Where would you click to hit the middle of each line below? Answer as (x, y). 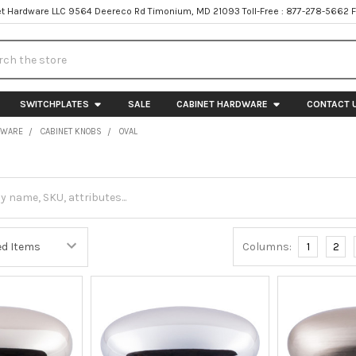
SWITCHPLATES (54, 104)
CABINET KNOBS (72, 131)
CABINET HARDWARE (222, 104)
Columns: (267, 246)
